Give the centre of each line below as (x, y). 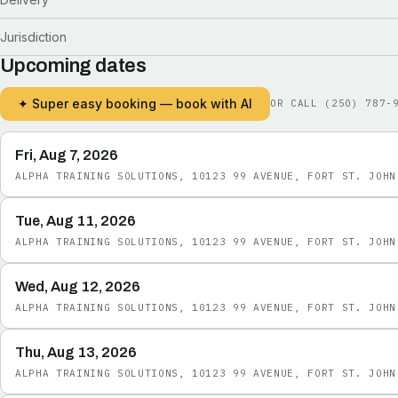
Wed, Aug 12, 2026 (78, 286)
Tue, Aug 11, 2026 (76, 220)
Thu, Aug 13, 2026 (76, 352)
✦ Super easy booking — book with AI (135, 103)
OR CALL (298, 103)
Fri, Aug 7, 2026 (67, 155)
